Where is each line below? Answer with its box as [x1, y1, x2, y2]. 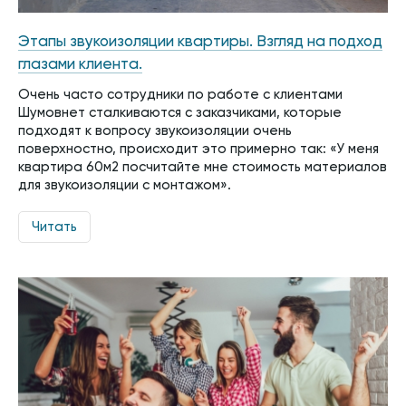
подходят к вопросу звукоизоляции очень [18, 124, 292, 139]
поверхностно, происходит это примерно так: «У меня [18, 142, 379, 157]
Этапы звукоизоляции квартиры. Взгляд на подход [18, 34, 382, 51]
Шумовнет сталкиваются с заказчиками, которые [18, 106, 342, 121]
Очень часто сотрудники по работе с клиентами [18, 88, 343, 102]
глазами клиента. [18, 57, 142, 73]
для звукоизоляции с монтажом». [18, 179, 231, 193]
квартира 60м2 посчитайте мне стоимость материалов [18, 160, 387, 175]
